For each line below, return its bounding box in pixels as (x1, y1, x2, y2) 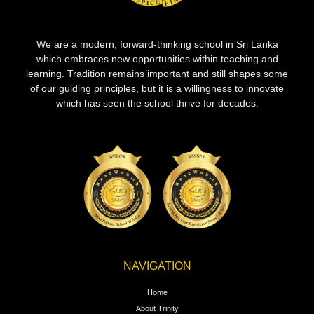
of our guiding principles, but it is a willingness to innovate (30, 83, 284, 95)
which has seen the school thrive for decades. (55, 97, 259, 109)
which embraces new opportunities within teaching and (36, 53, 278, 65)
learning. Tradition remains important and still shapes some (26, 68, 288, 80)
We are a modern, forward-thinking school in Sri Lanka (36, 39, 278, 50)
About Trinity (135, 303, 179, 313)
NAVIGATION (123, 259, 191, 272)
